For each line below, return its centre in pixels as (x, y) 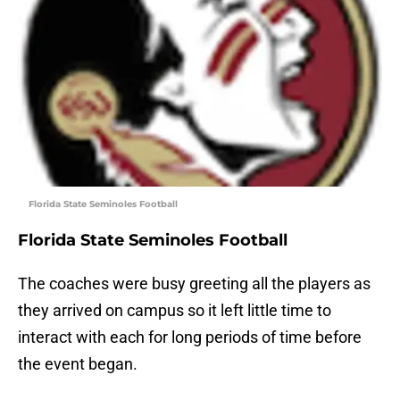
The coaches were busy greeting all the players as (194, 284)
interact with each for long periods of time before (190, 337)
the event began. (78, 364)
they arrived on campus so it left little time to (175, 311)
